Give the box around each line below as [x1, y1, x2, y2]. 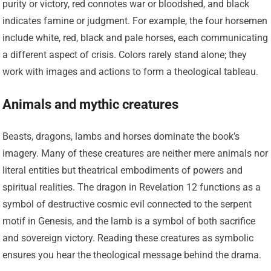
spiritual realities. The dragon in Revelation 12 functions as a [2, 181, 261, 194]
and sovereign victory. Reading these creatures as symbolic [2, 232, 254, 244]
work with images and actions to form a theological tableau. [2, 66, 259, 78]
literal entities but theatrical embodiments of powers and [2, 165, 243, 177]
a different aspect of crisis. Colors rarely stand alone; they [2, 49, 247, 61]
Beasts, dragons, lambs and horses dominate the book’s [2, 131, 240, 143]
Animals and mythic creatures [2, 97, 179, 113]
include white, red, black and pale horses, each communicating [2, 32, 269, 44]
